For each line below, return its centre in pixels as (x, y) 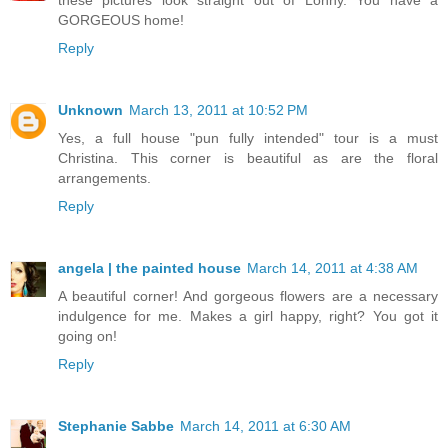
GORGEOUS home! (121, 20)
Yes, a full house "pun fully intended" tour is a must (248, 138)
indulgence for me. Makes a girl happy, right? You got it (248, 316)
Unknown (90, 110)
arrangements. (104, 178)
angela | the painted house (149, 268)
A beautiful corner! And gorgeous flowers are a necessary (248, 296)
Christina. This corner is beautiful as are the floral (248, 158)
